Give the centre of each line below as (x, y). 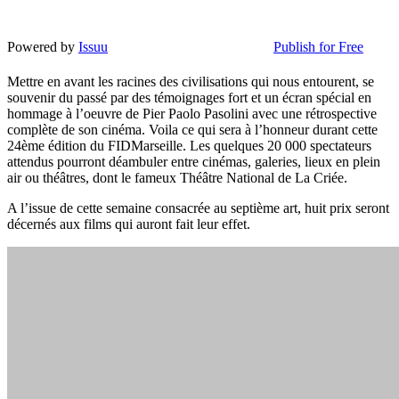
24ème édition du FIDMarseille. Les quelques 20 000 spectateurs (189, 145)
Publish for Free (318, 47)
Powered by (43, 47)
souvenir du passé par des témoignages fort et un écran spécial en (189, 97)
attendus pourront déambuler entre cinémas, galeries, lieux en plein (194, 161)
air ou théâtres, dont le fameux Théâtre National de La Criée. (177, 177)
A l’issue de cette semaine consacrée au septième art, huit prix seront (198, 208)
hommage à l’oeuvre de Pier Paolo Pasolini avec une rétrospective (192, 113)
